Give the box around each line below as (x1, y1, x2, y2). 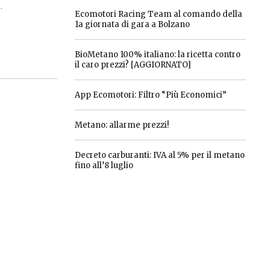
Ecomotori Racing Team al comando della (74, 9, 242, 19)
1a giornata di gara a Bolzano (74, 19, 190, 30)
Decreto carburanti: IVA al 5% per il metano (74, 150, 245, 160)
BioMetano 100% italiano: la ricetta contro (74, 49, 240, 60)
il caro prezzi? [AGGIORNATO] (74, 60, 191, 70)
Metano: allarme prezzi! (74, 120, 169, 130)
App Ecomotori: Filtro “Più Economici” (74, 90, 227, 100)
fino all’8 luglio (74, 160, 133, 171)
